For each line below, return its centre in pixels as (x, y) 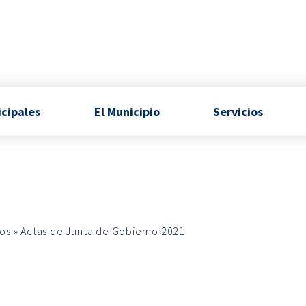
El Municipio (127, 111)
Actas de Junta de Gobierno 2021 (103, 231)
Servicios (238, 111)
